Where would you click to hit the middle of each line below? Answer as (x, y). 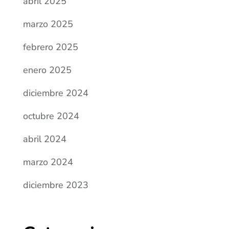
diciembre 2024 (56, 93)
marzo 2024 (48, 162)
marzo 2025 (48, 24)
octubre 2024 (51, 116)
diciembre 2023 (56, 185)
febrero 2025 (51, 47)
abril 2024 (45, 139)
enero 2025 (48, 70)
